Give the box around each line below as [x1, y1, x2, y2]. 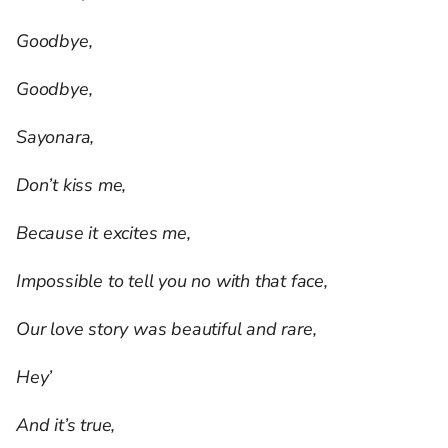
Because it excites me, [16, 221, 191, 246]
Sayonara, [16, 125, 95, 150]
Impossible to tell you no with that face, [16, 269, 328, 294]
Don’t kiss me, [16, 173, 127, 198]
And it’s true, [16, 413, 116, 438]
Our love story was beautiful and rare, [16, 317, 317, 342]
